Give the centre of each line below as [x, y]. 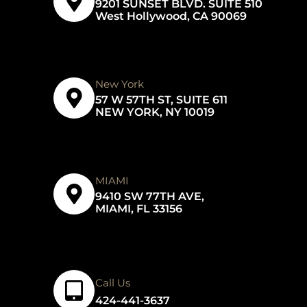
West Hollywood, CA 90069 [171, 16]
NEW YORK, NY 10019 [155, 112]
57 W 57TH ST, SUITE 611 [162, 100]
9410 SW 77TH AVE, [150, 196]
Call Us [113, 283]
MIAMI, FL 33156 [139, 208]
